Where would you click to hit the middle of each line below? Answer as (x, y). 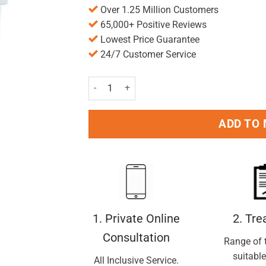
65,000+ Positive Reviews (152, 24)
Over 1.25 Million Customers (158, 9)
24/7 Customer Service (147, 54)
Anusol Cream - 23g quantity (142, 83)
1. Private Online (136, 219)
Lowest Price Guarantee (149, 39)
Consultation (136, 238)
